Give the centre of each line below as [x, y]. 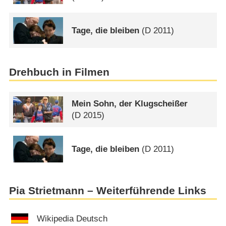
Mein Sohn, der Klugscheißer [130, 104]
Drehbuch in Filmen [59, 72]
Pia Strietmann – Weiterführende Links [107, 191]
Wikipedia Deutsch [72, 218]
